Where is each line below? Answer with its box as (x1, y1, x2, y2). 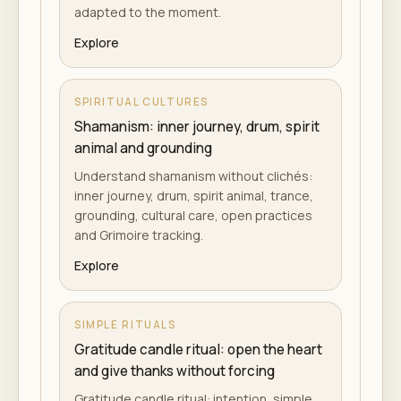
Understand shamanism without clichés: (74, 167, 312, 184)
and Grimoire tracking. (74, 226, 203, 243)
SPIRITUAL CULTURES (74, 95, 209, 108)
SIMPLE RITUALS (74, 318, 176, 331)
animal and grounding (74, 139, 212, 158)
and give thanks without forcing (74, 362, 275, 380)
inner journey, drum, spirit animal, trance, (74, 187, 313, 204)
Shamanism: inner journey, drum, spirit (74, 117, 320, 136)
